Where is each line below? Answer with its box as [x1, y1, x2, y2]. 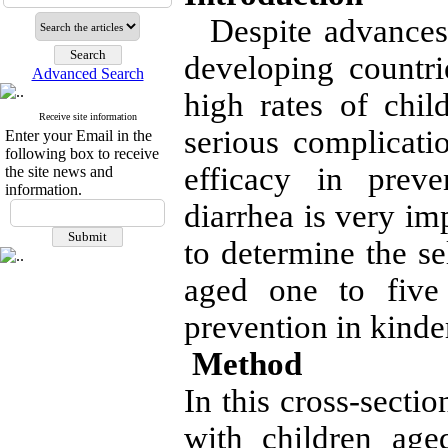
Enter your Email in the [5, 127, 152, 144]
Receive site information [38, 111, 137, 122]
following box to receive [5, 145, 159, 162]
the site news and [5, 163, 113, 180]
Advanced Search [31, 65, 144, 82]
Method [192, 346, 302, 382]
